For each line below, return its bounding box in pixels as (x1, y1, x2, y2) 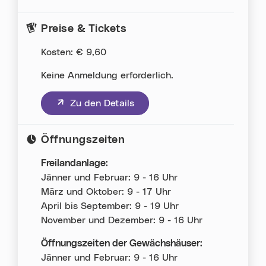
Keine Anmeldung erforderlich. (41, 70, 174, 80)
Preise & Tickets (41, 23, 127, 34)
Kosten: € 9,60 (41, 47, 110, 57)
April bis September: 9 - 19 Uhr (41, 201, 179, 211)
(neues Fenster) (56, 98, 125, 108)
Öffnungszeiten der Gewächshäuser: (41, 239, 203, 249)
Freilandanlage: (41, 159, 109, 169)
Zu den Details (70, 98, 135, 108)
